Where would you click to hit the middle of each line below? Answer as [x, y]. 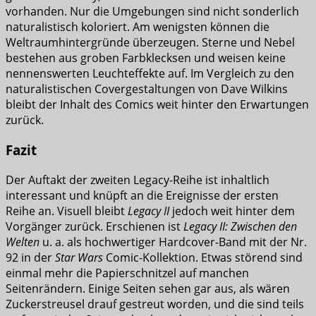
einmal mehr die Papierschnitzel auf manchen [127, 273]
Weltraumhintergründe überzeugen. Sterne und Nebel [150, 43]
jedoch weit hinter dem [232, 211]
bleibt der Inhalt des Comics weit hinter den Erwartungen [157, 105]
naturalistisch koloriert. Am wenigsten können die [138, 27]
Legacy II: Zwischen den [240, 226]
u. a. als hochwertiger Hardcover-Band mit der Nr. [175, 242]
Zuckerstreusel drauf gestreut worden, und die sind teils [155, 304]
